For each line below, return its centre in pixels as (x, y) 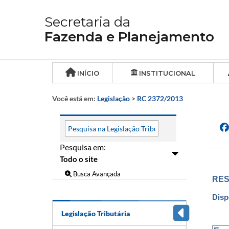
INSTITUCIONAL (167, 73)
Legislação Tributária (96, 213)
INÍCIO (88, 73)
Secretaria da (87, 22)
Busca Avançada (96, 174)
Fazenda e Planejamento (129, 37)
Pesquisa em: (83, 147)
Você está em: (75, 98)
